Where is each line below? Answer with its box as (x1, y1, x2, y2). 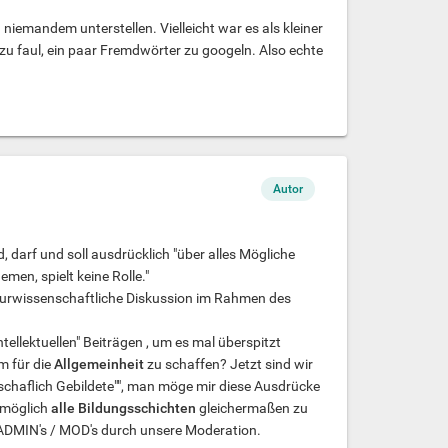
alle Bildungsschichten (50, 399, 196, 416)
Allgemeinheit (53, 355, 144, 372)
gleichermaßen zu (195, 399, 308, 416)
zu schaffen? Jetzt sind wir (143, 355, 313, 372)
